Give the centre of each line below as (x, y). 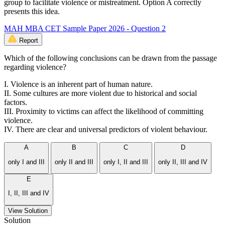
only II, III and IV (183, 162)
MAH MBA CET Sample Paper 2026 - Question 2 (85, 29)
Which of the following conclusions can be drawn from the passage (110, 58)
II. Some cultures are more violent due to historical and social (100, 93)
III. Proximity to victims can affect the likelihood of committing (104, 111)
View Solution (28, 210)
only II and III (74, 162)
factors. (16, 102)
